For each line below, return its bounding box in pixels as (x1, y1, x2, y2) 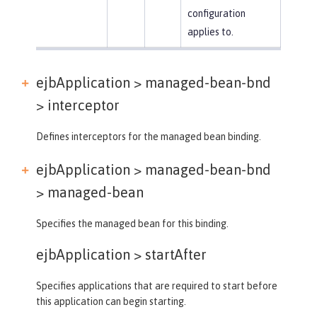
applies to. (187, 25, 234, 38)
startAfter (142, 246, 207, 263)
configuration (187, 7, 246, 19)
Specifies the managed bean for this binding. (36, 217, 229, 229)
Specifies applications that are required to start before (36, 279, 277, 292)
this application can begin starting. (36, 295, 186, 307)
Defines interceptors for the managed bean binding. (36, 130, 261, 142)
